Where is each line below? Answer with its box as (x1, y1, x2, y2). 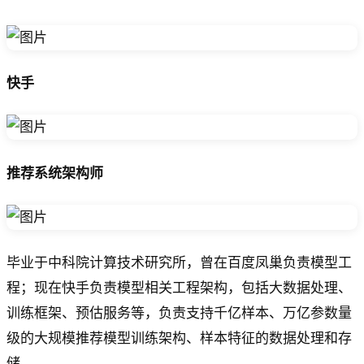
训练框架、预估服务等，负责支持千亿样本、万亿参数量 (6, 305, 352, 322)
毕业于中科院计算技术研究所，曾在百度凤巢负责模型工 (6, 255, 352, 271)
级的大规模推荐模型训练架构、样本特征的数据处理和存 (6, 331, 352, 347)
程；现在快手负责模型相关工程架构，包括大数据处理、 (6, 280, 352, 297)
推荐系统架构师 (6, 165, 103, 181)
